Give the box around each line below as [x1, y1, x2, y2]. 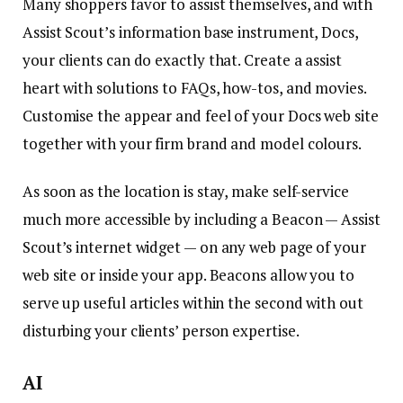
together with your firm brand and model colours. [22, 132, 362, 154]
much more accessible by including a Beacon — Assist [22, 209, 381, 230]
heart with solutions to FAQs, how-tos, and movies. [22, 76, 366, 98]
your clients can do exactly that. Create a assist [22, 49, 342, 70]
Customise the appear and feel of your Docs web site [22, 104, 379, 126]
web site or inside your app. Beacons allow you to [22, 264, 354, 286]
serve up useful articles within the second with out [22, 292, 363, 314]
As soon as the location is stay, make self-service [22, 181, 349, 202]
